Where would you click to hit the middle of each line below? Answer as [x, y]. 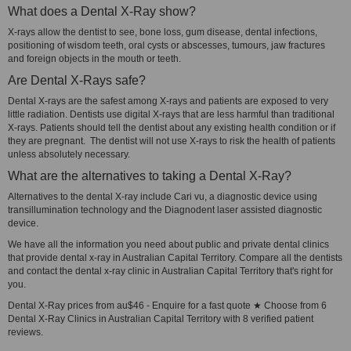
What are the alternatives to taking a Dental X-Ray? [150, 176]
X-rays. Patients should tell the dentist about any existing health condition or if [172, 128]
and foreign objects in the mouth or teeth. [99, 59]
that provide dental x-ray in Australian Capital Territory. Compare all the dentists [175, 258]
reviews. [25, 332]
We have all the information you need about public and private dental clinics [168, 244]
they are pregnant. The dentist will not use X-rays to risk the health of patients [172, 141]
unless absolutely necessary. [69, 154]
